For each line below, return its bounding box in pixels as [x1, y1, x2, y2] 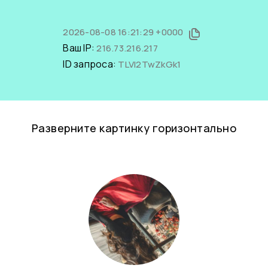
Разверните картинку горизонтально [31, 121, 237, 135]
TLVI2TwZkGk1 [118, 58, 181, 71]
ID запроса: [63, 57, 118, 71]
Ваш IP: [63, 41, 97, 54]
